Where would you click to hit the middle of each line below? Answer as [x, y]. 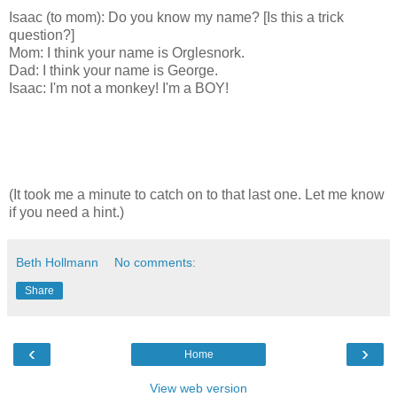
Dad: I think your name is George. [113, 70]
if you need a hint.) [66, 212]
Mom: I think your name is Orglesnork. [127, 52]
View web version [198, 388]
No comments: [156, 262]
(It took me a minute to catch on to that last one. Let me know [197, 194]
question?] [42, 35]
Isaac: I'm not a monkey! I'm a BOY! [119, 88]
